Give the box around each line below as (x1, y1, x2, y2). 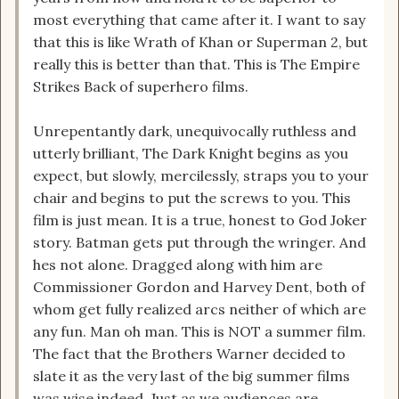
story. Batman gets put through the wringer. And (33, 233, 366, 252)
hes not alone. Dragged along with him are (33, 256, 322, 274)
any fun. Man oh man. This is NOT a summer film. (33, 322, 366, 341)
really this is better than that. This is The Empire (33, 55, 360, 74)
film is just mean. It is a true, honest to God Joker (33, 211, 367, 230)
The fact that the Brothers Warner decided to (33, 345, 346, 363)
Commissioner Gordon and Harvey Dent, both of (33, 278, 365, 297)
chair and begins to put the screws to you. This (33, 189, 351, 208)
